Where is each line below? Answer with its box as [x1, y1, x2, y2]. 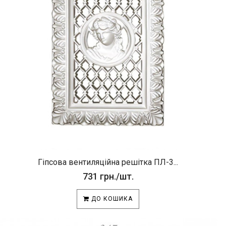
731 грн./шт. [82, 171, 134, 182]
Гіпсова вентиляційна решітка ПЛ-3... [38, 157, 178, 167]
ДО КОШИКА [89, 195, 133, 202]
